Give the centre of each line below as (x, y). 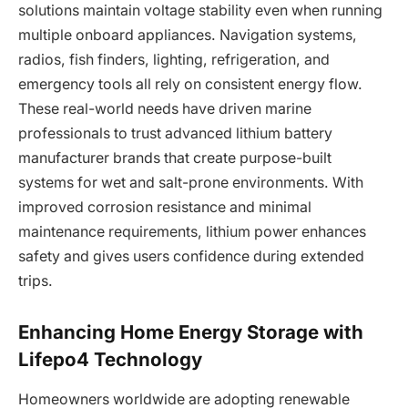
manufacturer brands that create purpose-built (175, 158)
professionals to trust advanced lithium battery (175, 134)
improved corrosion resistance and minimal (165, 208)
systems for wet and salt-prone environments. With (191, 183)
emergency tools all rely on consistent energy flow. (190, 85)
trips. (36, 281)
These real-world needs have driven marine (165, 109)
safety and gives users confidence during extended (191, 257)
